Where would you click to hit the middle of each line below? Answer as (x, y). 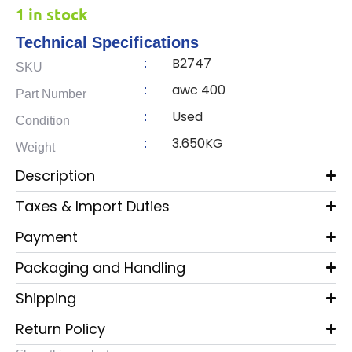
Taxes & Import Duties (93, 206)
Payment (47, 236)
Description (55, 175)
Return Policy (60, 328)
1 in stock (52, 15)
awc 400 (198, 90)
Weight (35, 147)
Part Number (51, 93)
